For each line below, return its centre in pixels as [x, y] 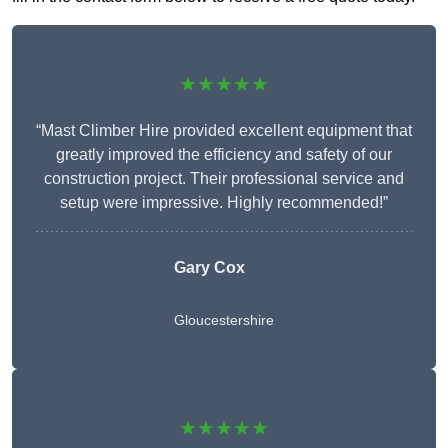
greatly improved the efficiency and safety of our [224, 155]
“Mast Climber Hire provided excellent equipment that [224, 131]
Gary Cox [209, 268]
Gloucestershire [224, 320]
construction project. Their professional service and [224, 179]
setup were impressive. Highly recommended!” [224, 203]
